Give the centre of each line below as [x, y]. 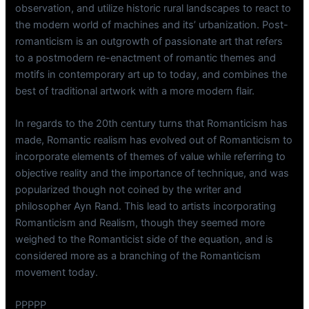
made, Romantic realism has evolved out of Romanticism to [154, 140]
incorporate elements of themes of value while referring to [151, 157]
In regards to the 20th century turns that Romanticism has [152, 124]
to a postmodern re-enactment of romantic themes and [146, 58]
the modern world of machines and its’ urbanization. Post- [152, 24]
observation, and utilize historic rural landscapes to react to [153, 8]
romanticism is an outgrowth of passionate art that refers [149, 41]
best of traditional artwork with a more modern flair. [135, 91]
